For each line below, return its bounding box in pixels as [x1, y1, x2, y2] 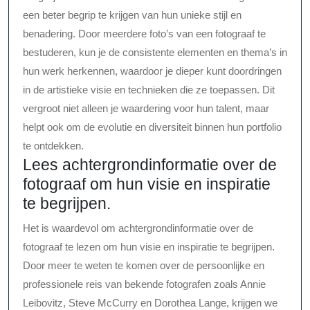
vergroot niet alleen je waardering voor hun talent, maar [23, 102, 269, 115]
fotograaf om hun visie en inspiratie [23, 175, 271, 194]
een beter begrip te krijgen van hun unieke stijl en [23, 9, 241, 21]
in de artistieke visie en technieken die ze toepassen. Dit [23, 84, 275, 96]
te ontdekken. [23, 140, 84, 152]
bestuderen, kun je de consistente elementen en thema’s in [23, 46, 287, 59]
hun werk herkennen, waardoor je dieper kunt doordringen [23, 65, 282, 77]
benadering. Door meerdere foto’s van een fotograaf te [23, 28, 266, 40]
